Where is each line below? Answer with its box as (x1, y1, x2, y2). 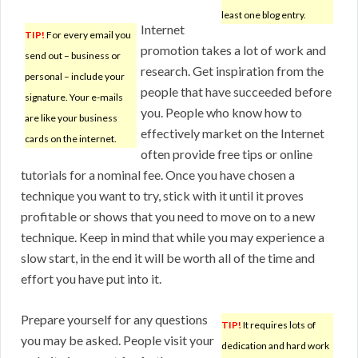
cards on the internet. (25, 133, 117, 145)
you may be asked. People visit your (21, 332, 214, 348)
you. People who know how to (141, 105, 302, 121)
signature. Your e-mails (25, 91, 123, 104)
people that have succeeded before (141, 84, 332, 100)
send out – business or (25, 50, 121, 62)
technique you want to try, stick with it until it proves (21, 188, 304, 204)
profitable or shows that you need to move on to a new (21, 209, 315, 225)
